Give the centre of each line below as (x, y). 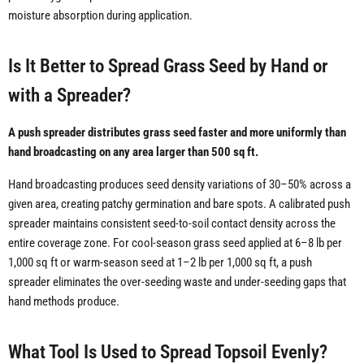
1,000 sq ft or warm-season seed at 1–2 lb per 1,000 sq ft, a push (160, 263)
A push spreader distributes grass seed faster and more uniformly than (177, 133)
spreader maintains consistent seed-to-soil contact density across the (172, 224)
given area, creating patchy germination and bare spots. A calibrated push (179, 204)
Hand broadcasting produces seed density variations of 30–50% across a (180, 185)
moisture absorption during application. (100, 16)
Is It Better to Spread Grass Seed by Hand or (168, 66)
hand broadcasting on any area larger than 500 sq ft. (133, 152)
